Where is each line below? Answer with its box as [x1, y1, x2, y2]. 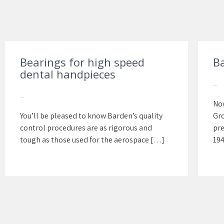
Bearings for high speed [20, 54, 144, 69]
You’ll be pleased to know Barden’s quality [20, 110, 162, 121]
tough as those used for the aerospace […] [20, 134, 164, 145]
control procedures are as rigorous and [20, 122, 152, 133]
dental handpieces [20, 66, 115, 81]
